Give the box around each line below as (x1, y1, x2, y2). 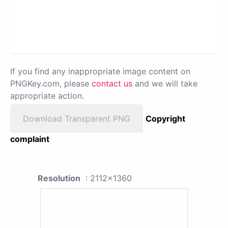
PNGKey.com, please (10, 78, 92, 89)
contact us (92, 78, 132, 89)
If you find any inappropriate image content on (10, 66, 190, 76)
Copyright (146, 113, 185, 124)
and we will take (132, 78, 197, 89)
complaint (10, 133, 49, 144)
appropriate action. (10, 90, 84, 101)
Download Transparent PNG (23, 113, 130, 124)
